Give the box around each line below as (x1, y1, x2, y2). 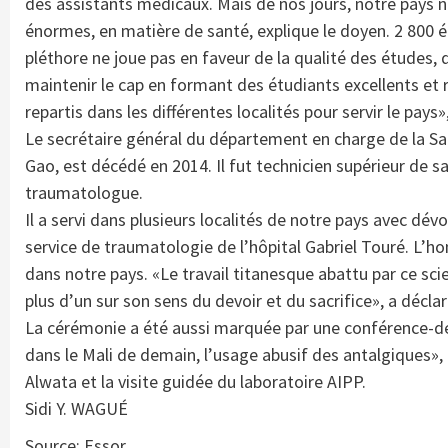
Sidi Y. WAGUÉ (25, 396, 128, 420)
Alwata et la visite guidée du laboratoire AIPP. (25, 369, 366, 393)
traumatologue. (25, 180, 143, 204)
